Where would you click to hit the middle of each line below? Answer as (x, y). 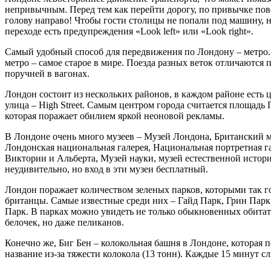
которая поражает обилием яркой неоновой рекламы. (115, 116)
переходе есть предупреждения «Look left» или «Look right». (129, 31)
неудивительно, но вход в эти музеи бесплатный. (106, 169)
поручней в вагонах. (47, 73)
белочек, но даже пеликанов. (64, 222)
